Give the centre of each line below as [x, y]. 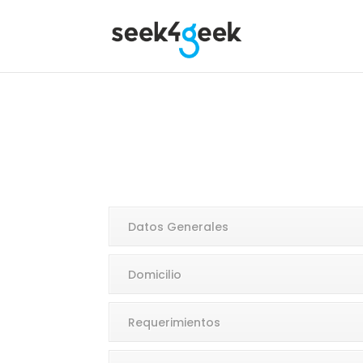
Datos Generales [179, 227]
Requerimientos [175, 322]
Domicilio [155, 275]
